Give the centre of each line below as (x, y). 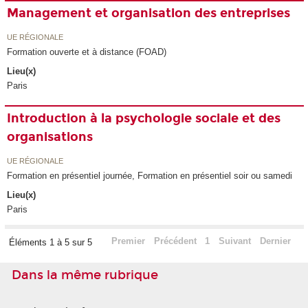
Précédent (175, 241)
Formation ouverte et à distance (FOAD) (87, 52)
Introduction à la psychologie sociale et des (144, 119)
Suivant (235, 241)
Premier (128, 241)
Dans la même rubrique (85, 275)
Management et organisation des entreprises (149, 13)
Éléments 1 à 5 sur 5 (52, 243)
